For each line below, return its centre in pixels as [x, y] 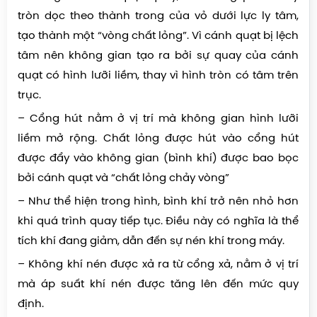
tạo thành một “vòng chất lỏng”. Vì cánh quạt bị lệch [158, 36]
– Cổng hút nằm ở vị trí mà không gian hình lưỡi [158, 119]
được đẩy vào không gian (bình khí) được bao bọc [158, 158]
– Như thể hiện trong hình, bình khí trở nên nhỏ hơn [158, 201]
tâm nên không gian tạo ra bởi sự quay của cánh [158, 56]
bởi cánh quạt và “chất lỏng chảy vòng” [123, 178]
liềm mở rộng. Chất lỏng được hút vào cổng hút [158, 138]
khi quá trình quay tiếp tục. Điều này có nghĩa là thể [158, 221]
